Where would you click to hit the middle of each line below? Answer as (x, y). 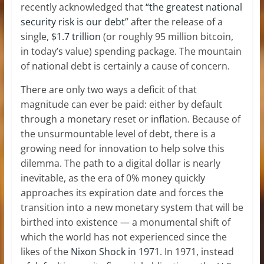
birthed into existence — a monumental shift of (125, 222)
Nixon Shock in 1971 (115, 251)
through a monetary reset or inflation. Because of (130, 119)
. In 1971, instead (197, 251)
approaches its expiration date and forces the (122, 192)
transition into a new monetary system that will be (132, 207)
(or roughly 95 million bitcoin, (167, 36)
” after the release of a (174, 22)
